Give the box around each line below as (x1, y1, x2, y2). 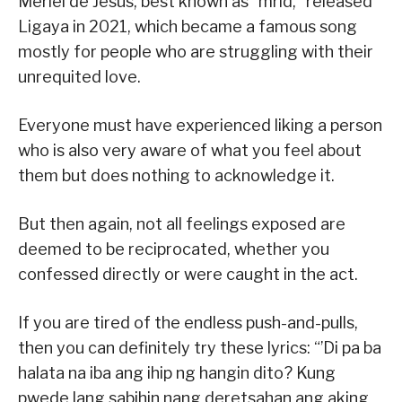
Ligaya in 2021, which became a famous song (18, 16, 357, 36)
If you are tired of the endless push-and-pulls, (18, 312, 358, 332)
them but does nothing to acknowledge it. (18, 165, 335, 185)
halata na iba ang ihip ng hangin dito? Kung (18, 363, 336, 382)
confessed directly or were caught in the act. (18, 264, 358, 284)
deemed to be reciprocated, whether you (18, 239, 329, 258)
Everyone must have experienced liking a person (18, 115, 382, 135)
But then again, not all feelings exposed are (18, 214, 345, 233)
